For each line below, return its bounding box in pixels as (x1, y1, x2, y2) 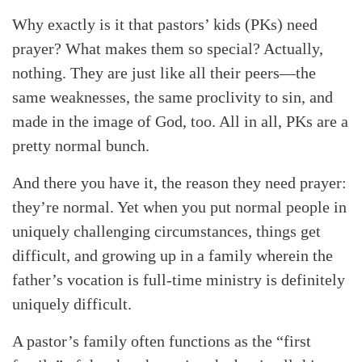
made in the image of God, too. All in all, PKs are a (12, 112, 348, 130)
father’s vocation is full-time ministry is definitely (12, 270, 345, 288)
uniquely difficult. (12, 294, 132, 313)
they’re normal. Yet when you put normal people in (12, 197, 347, 216)
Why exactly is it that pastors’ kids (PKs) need (12, 15, 318, 33)
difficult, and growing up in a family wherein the (12, 246, 333, 264)
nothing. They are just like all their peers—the (12, 63, 316, 82)
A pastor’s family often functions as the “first (12, 331, 311, 350)
